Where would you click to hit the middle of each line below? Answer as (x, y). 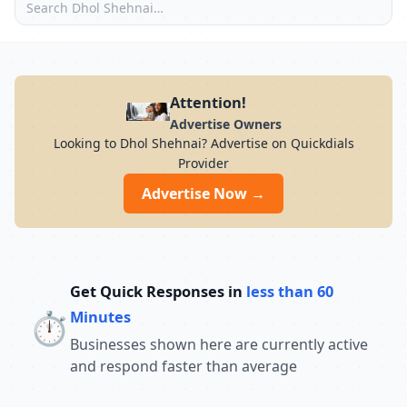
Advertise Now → (203, 194)
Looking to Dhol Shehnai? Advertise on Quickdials (203, 143)
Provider (203, 163)
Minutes (100, 317)
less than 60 (290, 291)
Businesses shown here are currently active (219, 344)
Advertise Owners (225, 124)
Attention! (208, 102)
